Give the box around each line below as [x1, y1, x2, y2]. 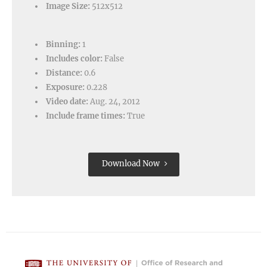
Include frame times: [46, 110, 125, 121]
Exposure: [46, 82, 85, 92]
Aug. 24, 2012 [88, 96, 140, 107]
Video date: [46, 96, 88, 107]
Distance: [46, 67, 82, 78]
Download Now [101, 158, 160, 169]
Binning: [46, 39, 80, 49]
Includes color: [46, 53, 103, 64]
